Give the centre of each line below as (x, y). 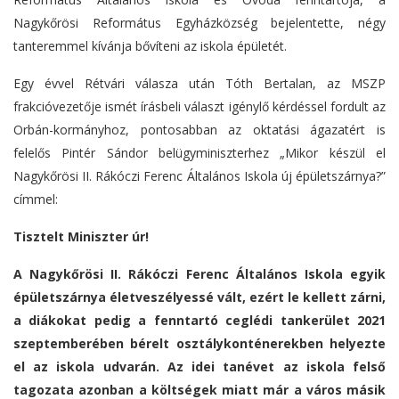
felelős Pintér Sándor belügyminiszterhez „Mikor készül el (199, 153)
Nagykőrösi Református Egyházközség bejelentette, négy (199, 23)
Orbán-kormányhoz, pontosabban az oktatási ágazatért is (199, 130)
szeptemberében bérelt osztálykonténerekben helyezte (199, 344)
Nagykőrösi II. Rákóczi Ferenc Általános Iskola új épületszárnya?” (199, 176)
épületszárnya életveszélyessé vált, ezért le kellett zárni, (199, 297)
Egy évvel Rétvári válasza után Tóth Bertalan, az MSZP (199, 84)
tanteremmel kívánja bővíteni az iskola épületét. (150, 46)
